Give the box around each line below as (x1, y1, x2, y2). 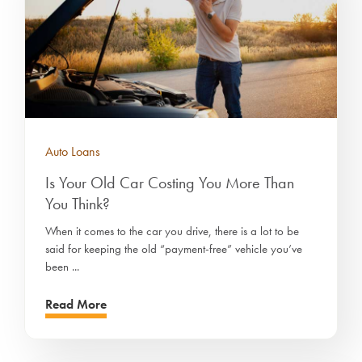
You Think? (45, 193, 110, 215)
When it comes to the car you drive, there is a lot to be (45, 223, 299, 240)
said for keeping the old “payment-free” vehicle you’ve (45, 241, 302, 258)
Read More (45, 296, 107, 314)
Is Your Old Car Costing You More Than (45, 172, 294, 194)
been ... (45, 259, 79, 276)
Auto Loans (45, 143, 100, 161)
